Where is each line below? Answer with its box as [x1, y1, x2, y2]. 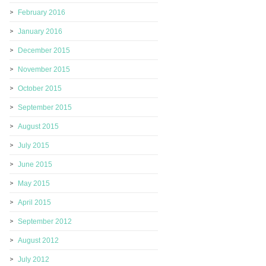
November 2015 [18, 65, 70, 74]
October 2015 [18, 84, 62, 93]
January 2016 [18, 27, 62, 36]
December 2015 [18, 46, 70, 55]
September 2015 [18, 103, 72, 112]
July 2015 [18, 141, 49, 150]
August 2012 [18, 236, 59, 245]
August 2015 [18, 122, 59, 131]
